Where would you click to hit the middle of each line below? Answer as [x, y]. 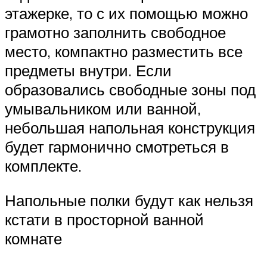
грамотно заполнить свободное [115, 32]
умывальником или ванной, [103, 109]
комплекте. [43, 166]
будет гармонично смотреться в [117, 147]
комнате [33, 238]
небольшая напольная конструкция [130, 128]
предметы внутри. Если [88, 71]
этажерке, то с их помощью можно [126, 13]
